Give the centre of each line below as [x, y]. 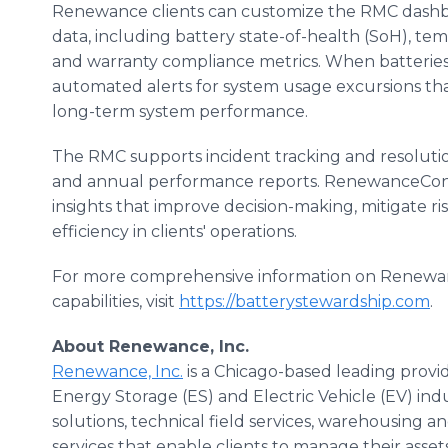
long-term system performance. [180, 111]
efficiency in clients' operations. [174, 231]
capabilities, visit [115, 301]
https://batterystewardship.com [304, 301]
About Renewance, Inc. [150, 346]
